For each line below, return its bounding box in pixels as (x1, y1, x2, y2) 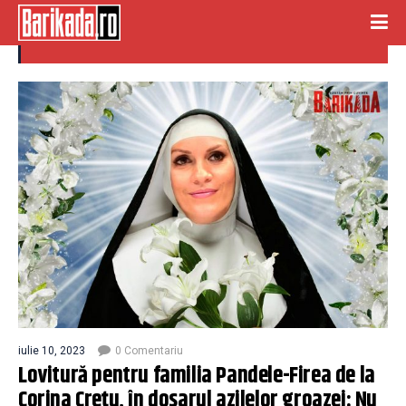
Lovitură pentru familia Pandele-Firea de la (18, 359, 375, 393)
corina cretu (39, 14, 140, 48)
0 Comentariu (115, 344, 183, 357)
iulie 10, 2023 (18, 344, 85, 357)
